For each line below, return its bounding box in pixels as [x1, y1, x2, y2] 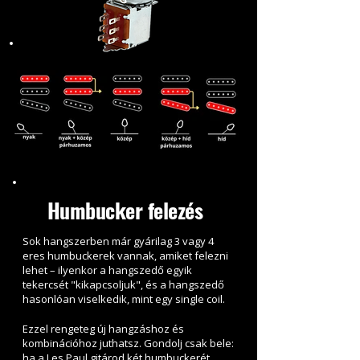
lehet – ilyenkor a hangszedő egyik [22, 263, 192, 278]
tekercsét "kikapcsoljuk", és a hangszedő [22, 277, 224, 292]
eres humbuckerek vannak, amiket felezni [22, 248, 228, 264]
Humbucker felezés [47, 194, 208, 227]
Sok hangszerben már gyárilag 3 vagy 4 [22, 234, 214, 249]
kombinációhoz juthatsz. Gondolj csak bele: [22, 336, 234, 351]
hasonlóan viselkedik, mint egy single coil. [22, 292, 225, 307]
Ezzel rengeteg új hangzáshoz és [22, 321, 184, 337]
